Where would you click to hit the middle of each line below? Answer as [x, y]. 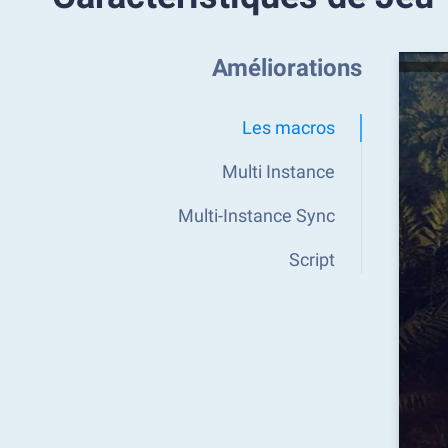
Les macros [288, 127]
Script [312, 259]
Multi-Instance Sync [256, 215]
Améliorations [287, 68]
